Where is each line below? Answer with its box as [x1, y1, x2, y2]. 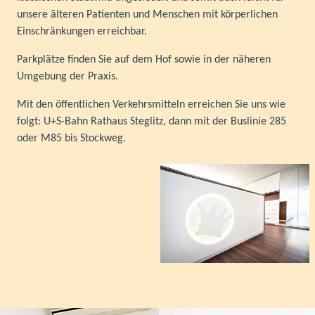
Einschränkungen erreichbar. [17, 25, 147, 37]
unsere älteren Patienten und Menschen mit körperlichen [17, 8, 278, 20]
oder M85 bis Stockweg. [17, 132, 126, 144]
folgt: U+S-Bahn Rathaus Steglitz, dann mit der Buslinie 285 [17, 115, 286, 127]
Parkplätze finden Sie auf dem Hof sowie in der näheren [17, 53, 271, 65]
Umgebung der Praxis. [17, 70, 118, 82]
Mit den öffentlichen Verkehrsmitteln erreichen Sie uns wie [17, 98, 285, 110]
